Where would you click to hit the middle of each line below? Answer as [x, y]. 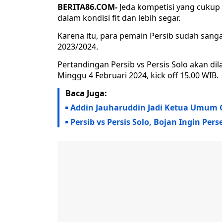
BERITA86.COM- [87, 7]
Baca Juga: [86, 93]
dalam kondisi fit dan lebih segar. [119, 18]
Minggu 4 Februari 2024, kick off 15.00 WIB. [138, 76]
